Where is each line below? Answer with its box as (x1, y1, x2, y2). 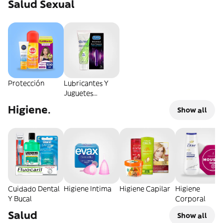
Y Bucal (8, 194, 32, 203)
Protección (8, 79, 44, 88)
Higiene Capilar (119, 184, 170, 193)
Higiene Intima (64, 184, 111, 193)
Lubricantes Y (64, 79, 109, 88)
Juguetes (64, 89, 93, 98)
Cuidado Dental (8, 184, 60, 193)
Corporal (175, 194, 206, 203)
